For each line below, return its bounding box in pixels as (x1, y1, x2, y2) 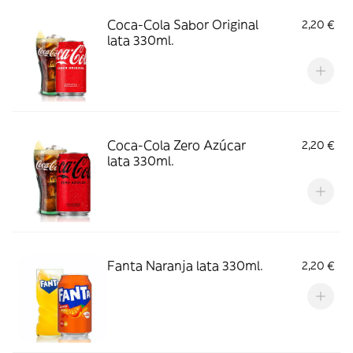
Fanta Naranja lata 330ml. (107, 258, 263, 273)
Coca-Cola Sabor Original (107, 17, 258, 32)
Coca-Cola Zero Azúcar (107, 137, 246, 153)
